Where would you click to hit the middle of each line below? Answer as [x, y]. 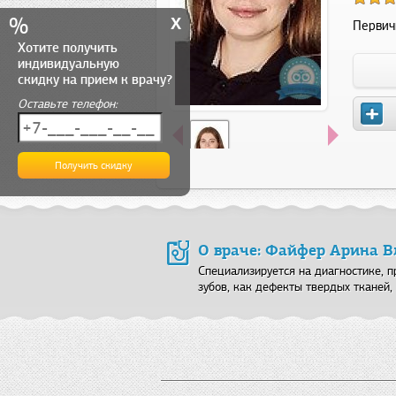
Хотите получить [68, 48]
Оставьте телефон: [68, 104]
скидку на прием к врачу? [95, 80]
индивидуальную [69, 64]
